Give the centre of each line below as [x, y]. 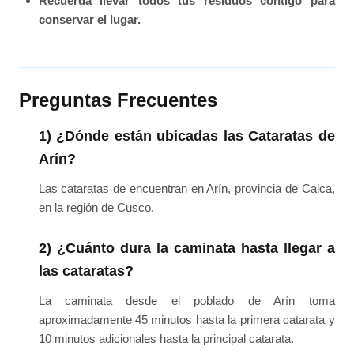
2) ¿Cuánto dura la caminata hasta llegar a [186, 248]
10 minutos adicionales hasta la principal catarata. [166, 338]
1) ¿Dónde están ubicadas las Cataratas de [186, 136]
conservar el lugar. [89, 19]
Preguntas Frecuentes [119, 100]
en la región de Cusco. [96, 208]
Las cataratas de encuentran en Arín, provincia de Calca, [186, 189]
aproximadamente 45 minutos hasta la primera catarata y [186, 319]
